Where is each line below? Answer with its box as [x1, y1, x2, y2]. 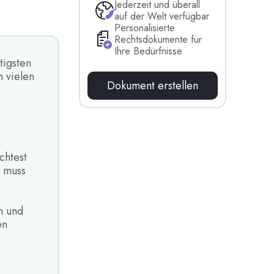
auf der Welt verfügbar [114, 9, 210, 24]
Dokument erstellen [107, 78, 199, 94]
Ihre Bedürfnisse [114, 44, 183, 59]
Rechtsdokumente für [114, 32, 202, 47]
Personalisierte [114, 21, 176, 35]
